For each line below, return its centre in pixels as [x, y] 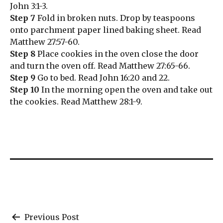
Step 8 [23, 54]
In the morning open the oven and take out [126, 90]
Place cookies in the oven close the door [117, 54]
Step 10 [25, 90]
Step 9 [23, 78]
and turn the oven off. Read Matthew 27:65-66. [100, 66]
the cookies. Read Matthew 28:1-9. [76, 102]
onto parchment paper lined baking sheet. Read [106, 30]
